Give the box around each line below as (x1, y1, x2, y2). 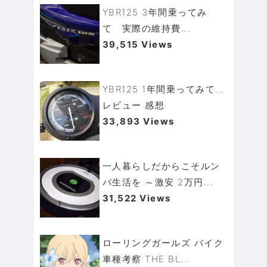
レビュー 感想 (102, 100, 164, 111)
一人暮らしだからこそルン (102, 160, 221, 172)
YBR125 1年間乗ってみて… (102, 83, 224, 95)
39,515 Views (102, 39, 173, 51)
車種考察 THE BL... (102, 253, 191, 265)
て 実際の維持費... (102, 23, 191, 35)
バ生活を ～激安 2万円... (102, 176, 213, 188)
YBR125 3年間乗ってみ (102, 7, 207, 18)
